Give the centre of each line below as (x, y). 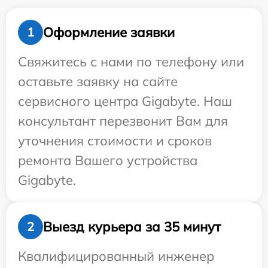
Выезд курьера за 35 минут (132, 226)
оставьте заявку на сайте (98, 81)
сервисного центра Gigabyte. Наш (125, 101)
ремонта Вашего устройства (108, 160)
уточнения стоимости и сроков (115, 141)
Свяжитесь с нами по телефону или (131, 62)
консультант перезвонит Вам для (123, 121)
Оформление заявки (109, 32)
